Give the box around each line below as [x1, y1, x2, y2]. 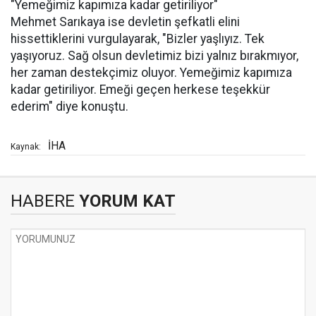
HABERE [11, 191, 75, 211]
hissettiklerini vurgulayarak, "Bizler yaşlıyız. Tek [11, 32, 265, 46]
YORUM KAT [75, 191, 176, 211]
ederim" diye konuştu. [11, 99, 128, 114]
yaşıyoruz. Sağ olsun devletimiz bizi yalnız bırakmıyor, [11, 49, 298, 63]
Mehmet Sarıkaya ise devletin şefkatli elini [11, 15, 240, 29]
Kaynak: [11, 142, 41, 152]
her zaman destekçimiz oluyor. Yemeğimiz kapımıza [11, 66, 292, 80]
